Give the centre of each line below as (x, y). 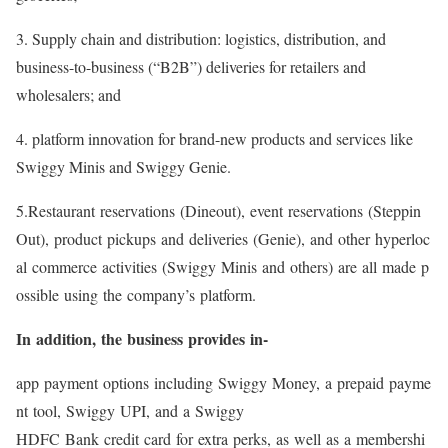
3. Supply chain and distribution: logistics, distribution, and (201, 38)
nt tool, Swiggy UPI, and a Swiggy (130, 410)
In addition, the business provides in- (142, 338)
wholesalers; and (68, 94)
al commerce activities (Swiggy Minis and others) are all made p (222, 266)
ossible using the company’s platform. (136, 294)
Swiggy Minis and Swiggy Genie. (123, 166)
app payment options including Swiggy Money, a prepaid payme (223, 382)
